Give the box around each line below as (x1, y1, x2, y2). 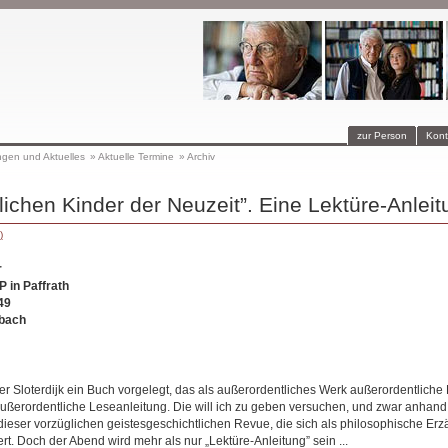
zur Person (356, 130, 407, 141)
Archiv (186, 151, 215, 162)
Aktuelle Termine (97, 151, 174, 162)
